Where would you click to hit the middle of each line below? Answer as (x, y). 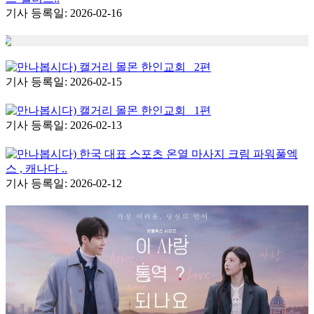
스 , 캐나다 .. (36, 168)
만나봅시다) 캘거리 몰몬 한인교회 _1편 (114, 110)
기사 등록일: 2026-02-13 (64, 125)
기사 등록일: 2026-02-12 (64, 183)
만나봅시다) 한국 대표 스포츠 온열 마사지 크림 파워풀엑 (157, 153)
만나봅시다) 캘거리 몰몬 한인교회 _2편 (114, 67)
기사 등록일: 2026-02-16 (64, 13)
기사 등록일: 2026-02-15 (64, 81)
